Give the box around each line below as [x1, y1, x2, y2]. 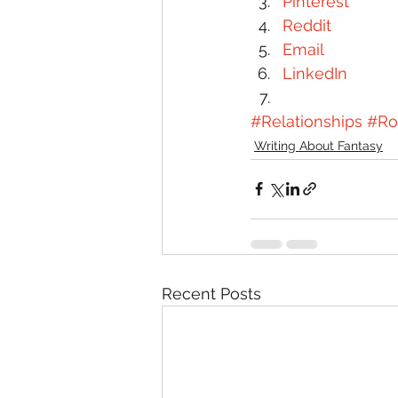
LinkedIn [283, 63, 347, 83]
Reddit [283, 15, 331, 35]
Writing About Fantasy [254, 138, 383, 153]
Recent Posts [162, 283, 261, 303]
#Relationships [251, 111, 362, 131]
